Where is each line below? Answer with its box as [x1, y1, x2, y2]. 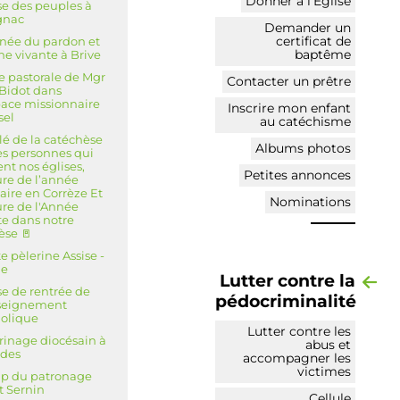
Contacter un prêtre [227, 73, 351, 88]
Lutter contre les [247, 323, 351, 338]
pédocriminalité [215, 290, 357, 312]
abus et [305, 337, 351, 352]
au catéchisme [260, 113, 351, 129]
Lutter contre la [220, 270, 355, 291]
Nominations [270, 194, 351, 209]
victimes [297, 363, 351, 379]
